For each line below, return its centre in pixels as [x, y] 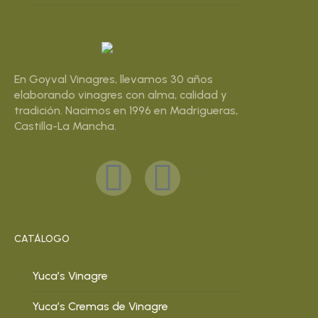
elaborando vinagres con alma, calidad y [121, 95]
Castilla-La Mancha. [65, 126]
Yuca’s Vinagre [70, 276]
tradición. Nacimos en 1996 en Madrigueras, [126, 110]
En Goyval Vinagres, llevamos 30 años [114, 79]
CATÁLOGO [42, 239]
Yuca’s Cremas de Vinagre [100, 306]
